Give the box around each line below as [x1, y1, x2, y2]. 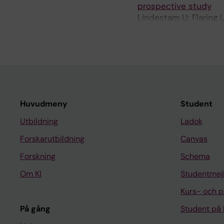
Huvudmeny [20, 98, 67, 109]
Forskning [20, 151, 55, 161]
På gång [20, 203, 50, 214]
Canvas [180, 133, 207, 144]
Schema [180, 151, 210, 161]
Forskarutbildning [20, 133, 84, 144]
